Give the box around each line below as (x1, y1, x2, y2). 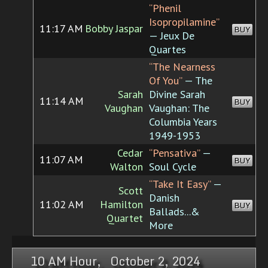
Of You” (149, 74, 182, 88)
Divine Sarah (149, 87, 205, 102)
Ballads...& (149, 205, 200, 219)
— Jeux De (149, 29, 194, 43)
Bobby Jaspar (85, 22, 143, 36)
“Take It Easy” (149, 177, 211, 191)
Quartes (149, 42, 186, 57)
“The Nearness (149, 60, 215, 74)
